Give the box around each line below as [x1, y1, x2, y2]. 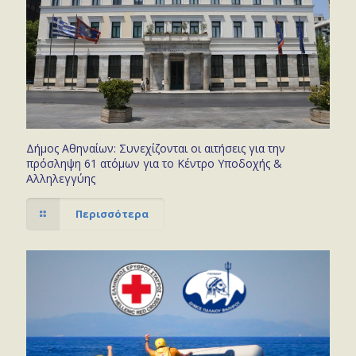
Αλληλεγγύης [26, 170, 95, 186]
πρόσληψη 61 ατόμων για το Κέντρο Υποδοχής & [26, 155, 282, 171]
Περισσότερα [75, 206, 149, 221]
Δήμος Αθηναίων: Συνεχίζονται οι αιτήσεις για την [26, 140, 285, 156]
